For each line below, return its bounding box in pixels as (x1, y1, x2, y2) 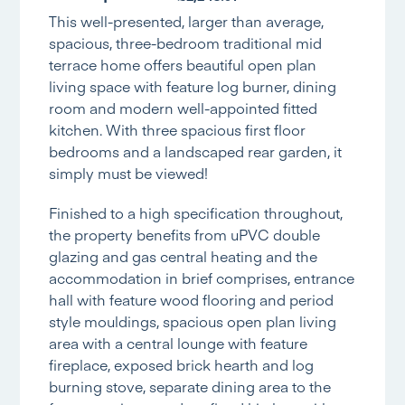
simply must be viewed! (49, 163, 209, 184)
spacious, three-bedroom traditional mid (49, 33, 323, 53)
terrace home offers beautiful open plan (49, 54, 317, 75)
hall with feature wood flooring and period (49, 289, 334, 310)
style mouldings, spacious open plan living (49, 311, 337, 332)
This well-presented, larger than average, (49, 11, 325, 32)
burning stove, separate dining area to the (49, 376, 332, 397)
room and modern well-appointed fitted (49, 98, 318, 118)
